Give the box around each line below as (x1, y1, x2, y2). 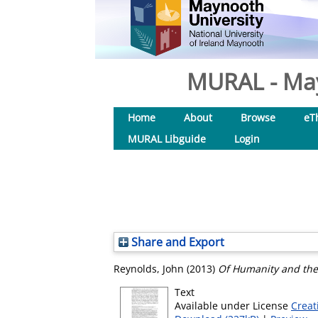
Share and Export (128, 234, 224, 250)
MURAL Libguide (128, 132, 206, 146)
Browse (241, 111, 275, 124)
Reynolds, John (114, 262, 184, 275)
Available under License (175, 299, 291, 312)
